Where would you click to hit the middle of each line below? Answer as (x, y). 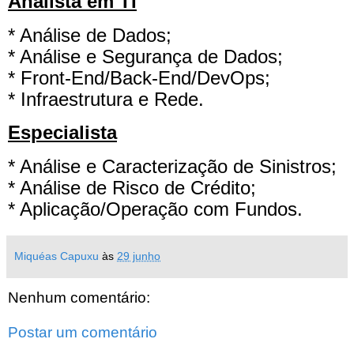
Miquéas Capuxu (56, 256)
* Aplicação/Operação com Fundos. (155, 209)
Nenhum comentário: (79, 298)
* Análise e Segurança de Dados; (145, 56)
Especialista (62, 133)
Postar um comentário (83, 332)
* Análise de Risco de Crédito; (132, 188)
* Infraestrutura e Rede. (106, 99)
